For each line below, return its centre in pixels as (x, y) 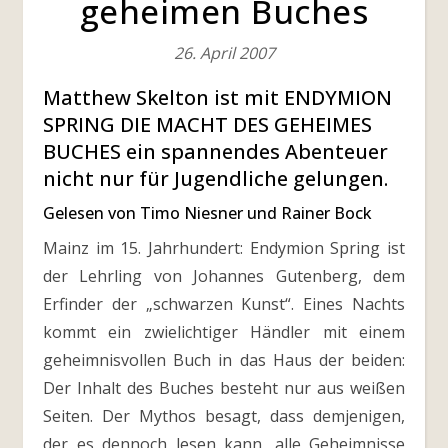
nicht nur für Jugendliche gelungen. (215, 178)
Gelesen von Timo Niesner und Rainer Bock (207, 213)
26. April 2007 (224, 53)
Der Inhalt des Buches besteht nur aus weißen (224, 388)
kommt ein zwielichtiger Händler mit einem (224, 332)
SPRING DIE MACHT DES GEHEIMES (207, 124)
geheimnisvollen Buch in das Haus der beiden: (224, 360)
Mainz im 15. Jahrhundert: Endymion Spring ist (50, 248)
